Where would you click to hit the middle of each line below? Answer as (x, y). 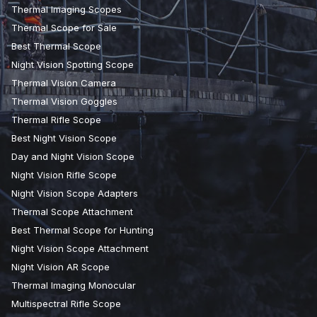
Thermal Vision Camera (64, 83)
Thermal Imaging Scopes (67, 10)
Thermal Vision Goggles (64, 102)
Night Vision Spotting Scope (73, 65)
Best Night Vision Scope (64, 138)
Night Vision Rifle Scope (64, 175)
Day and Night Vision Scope (73, 157)
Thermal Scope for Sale (64, 28)
